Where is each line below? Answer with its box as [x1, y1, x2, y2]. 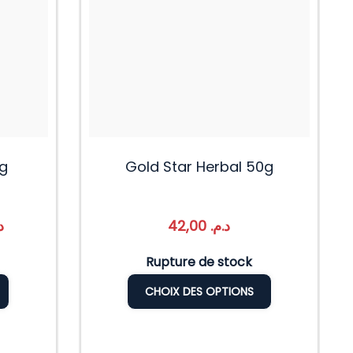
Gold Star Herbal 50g [124, 156, 273, 176]
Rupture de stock [146, 252, 253, 271]
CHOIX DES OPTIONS [144, 283, 254, 299]
